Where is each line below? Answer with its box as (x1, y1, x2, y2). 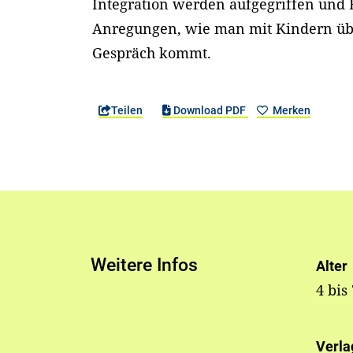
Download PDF (170, 104, 248, 117)
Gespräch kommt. (92, 43, 212, 63)
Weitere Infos (91, 255, 199, 277)
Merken (269, 104, 310, 117)
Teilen (111, 104, 143, 117)
